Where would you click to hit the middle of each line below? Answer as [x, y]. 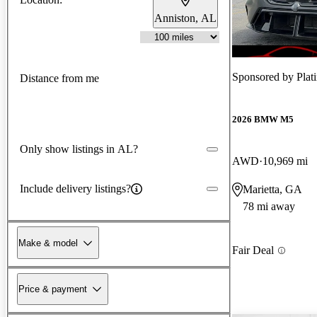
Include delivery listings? [75, 188]
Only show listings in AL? [79, 149]
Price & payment [53, 289]
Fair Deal [253, 250]
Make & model [48, 243]
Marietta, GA [272, 190]
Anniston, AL [185, 18]
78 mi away [269, 207]
